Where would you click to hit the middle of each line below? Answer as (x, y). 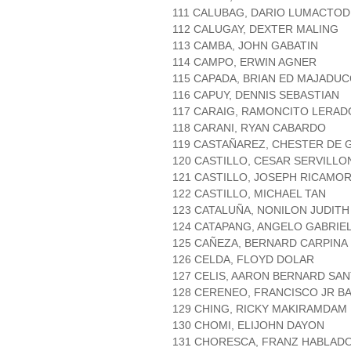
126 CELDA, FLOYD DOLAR (243, 260)
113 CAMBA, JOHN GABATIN (245, 46)
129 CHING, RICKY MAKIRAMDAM (260, 309)
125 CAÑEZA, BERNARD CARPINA (260, 243)
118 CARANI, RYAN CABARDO (249, 128)
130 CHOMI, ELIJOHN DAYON (248, 326)
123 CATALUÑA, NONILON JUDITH (261, 210)
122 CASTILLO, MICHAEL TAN (249, 194)
